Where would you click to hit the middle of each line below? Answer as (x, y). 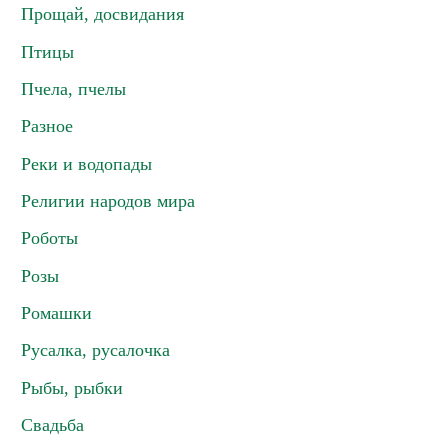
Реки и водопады (86, 164)
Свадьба (52, 425)
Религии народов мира (108, 201)
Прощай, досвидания (102, 14)
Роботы (49, 238)
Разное (47, 126)
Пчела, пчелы (73, 89)
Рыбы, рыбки (72, 388)
